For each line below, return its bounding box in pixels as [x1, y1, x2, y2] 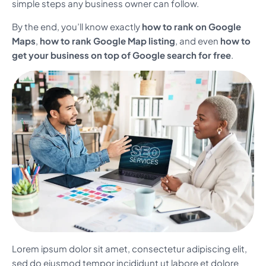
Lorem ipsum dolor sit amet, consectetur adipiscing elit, [12, 243, 247, 255]
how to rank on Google [142, 20, 241, 32]
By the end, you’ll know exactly [12, 20, 142, 32]
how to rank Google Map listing [40, 34, 175, 46]
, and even [175, 34, 220, 46]
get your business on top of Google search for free [12, 49, 231, 61]
